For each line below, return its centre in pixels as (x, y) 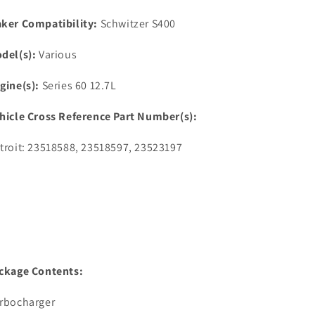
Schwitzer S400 (137, 24)
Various (58, 54)
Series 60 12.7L (78, 85)
